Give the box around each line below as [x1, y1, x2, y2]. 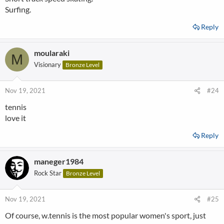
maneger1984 [34, 156, 83, 166]
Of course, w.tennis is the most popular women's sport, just [5, 210, 206, 220]
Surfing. [5, 4, 31, 14]
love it [5, 113, 26, 123]
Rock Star [34, 169, 61, 177]
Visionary [34, 60, 61, 69]
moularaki [34, 48, 69, 58]
